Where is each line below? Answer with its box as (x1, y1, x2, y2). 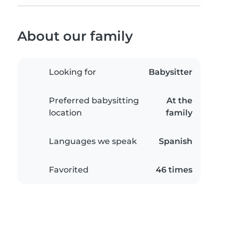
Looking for (49, 67, 96, 77)
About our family (17, 28, 133, 44)
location (49, 108, 82, 118)
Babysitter (149, 67, 192, 77)
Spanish (159, 136, 192, 147)
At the (166, 96, 192, 106)
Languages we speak (49, 136, 137, 147)
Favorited (49, 165, 89, 175)
